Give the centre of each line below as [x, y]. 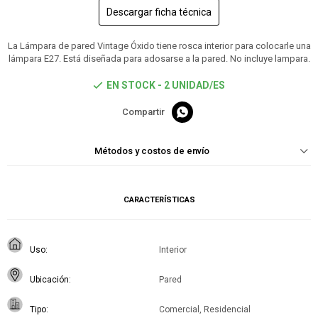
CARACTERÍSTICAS [159, 200]
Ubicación [49, 280]
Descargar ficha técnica [159, 12]
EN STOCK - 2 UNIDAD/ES [166, 86]
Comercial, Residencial [205, 310]
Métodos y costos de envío [152, 151]
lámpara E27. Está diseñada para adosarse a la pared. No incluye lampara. [159, 59]
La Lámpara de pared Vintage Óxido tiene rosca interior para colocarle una [159, 46]
